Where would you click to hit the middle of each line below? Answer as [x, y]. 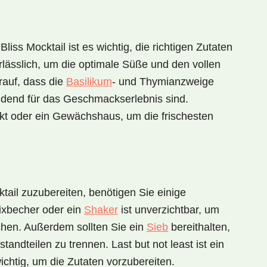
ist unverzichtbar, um [169, 210]
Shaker [101, 210]
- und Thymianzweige [163, 82]
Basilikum [89, 82]
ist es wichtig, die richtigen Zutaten [149, 47]
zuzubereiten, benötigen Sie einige [102, 193]
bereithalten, [199, 227]
